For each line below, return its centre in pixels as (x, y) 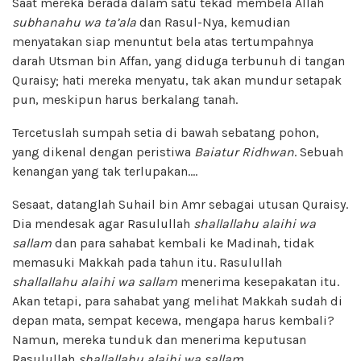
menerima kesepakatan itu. (258, 281)
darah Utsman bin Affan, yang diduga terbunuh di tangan (178, 60)
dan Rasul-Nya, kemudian (213, 22)
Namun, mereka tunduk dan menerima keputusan (159, 339)
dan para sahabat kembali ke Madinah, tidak (183, 243)
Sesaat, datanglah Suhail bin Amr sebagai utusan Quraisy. (180, 204)
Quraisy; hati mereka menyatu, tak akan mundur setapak (177, 80)
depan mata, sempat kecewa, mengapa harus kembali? (173, 320)
